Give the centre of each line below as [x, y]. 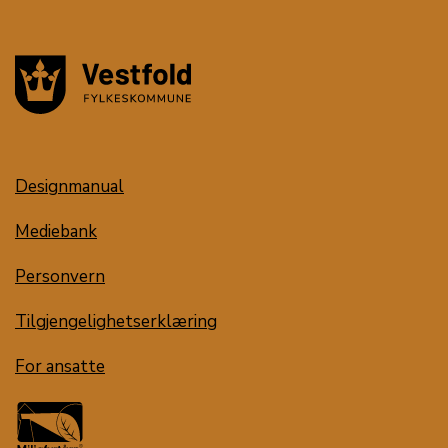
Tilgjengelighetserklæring [116, 321]
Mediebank [56, 231]
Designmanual [69, 186]
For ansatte [60, 366]
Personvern [60, 276]
